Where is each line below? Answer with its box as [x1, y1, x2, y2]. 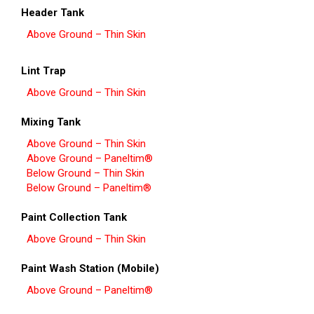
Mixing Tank [21, 116, 81, 129]
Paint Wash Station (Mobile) [21, 262, 159, 275]
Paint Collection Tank [21, 211, 127, 224]
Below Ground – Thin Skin [27, 167, 144, 180]
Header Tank [21, 6, 84, 20]
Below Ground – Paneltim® [27, 182, 151, 195]
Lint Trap [21, 64, 66, 78]
